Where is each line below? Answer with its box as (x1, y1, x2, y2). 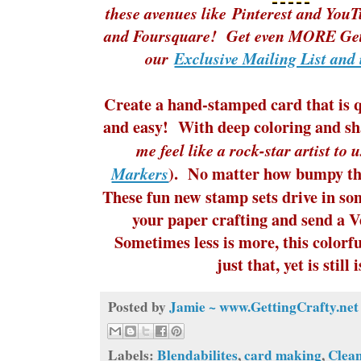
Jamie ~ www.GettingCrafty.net (169, 296, 359, 317)
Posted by (108, 296, 169, 317)
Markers (111, 161, 169, 185)
